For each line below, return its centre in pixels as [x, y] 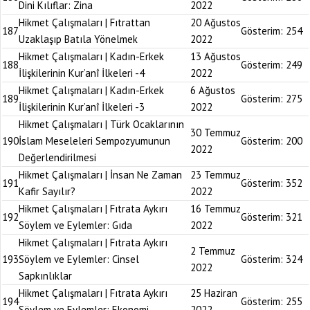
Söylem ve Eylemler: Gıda [75, 225]
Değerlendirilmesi [57, 157]
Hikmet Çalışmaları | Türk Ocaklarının [101, 124]
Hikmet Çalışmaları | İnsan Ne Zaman [100, 175]
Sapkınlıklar [45, 276]
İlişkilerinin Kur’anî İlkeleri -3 [82, 107]
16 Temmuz [216, 209]
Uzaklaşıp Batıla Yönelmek [78, 39]
